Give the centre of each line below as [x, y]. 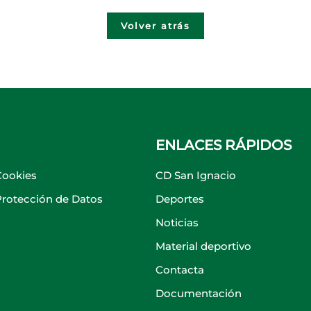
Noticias [177, 222]
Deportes [180, 199]
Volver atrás [155, 26]
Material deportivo [203, 246]
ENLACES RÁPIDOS [224, 145]
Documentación [199, 293]
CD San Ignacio [196, 175]
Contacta [180, 270]
